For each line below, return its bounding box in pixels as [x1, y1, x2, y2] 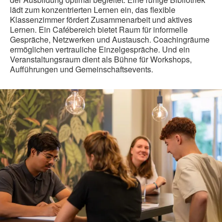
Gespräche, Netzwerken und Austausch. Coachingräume [10, 33, 210, 45]
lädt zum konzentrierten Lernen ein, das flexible [10, 3, 175, 15]
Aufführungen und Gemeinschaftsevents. [10, 63, 153, 75]
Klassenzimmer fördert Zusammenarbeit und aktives [10, 13, 192, 25]
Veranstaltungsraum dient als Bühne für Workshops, [10, 53, 192, 65]
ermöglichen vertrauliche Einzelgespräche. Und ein [10, 43, 190, 55]
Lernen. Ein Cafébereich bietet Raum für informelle [10, 23, 188, 35]
